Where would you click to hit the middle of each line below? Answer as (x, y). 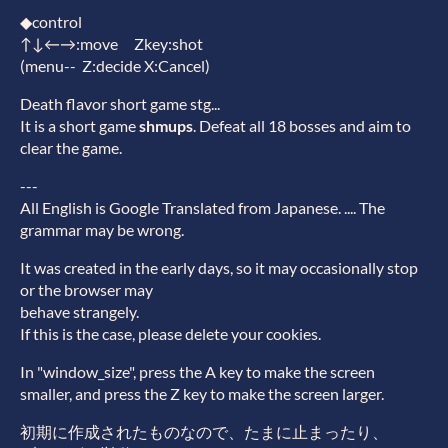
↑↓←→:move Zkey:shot (111, 44)
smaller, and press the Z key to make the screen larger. (202, 394)
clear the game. (71, 148)
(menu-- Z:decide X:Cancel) (115, 66)
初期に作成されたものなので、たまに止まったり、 (204, 432)
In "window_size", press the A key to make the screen (197, 372)
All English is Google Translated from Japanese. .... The (202, 208)
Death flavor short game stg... (120, 104)
